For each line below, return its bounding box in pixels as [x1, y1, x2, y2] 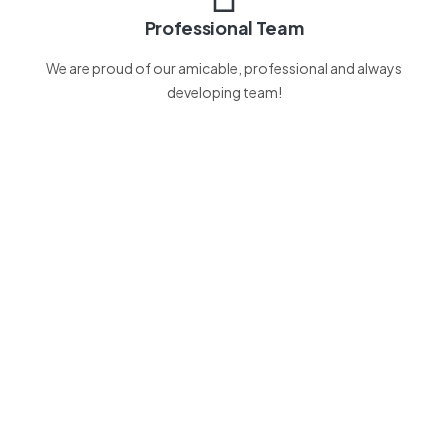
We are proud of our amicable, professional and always [46, 59, 402, 77]
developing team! [166, 83, 282, 101]
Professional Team [144, 16, 304, 39]
